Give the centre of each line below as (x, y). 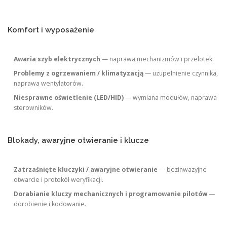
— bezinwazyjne (182, 169)
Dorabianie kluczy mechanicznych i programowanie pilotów (111, 194)
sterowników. (34, 107)
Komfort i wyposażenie (51, 29)
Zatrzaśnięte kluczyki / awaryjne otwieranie (86, 169)
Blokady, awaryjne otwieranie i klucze (78, 140)
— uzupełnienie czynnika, (181, 73)
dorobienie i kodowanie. (50, 204)
